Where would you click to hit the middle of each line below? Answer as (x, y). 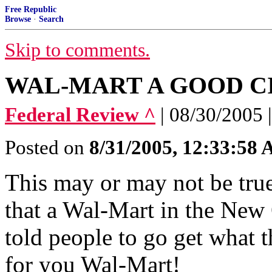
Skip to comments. (77, 50)
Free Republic (31, 9)
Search (51, 19)
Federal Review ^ (80, 115)
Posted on (47, 148)
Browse (18, 19)
